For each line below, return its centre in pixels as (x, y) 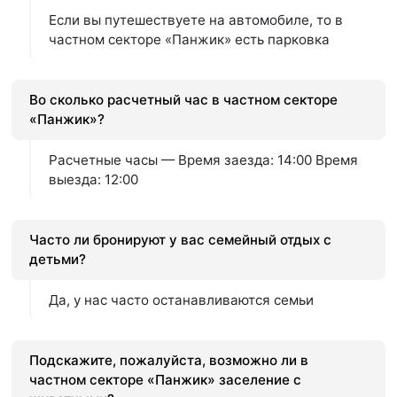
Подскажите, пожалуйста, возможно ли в (169, 361)
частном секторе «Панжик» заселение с (166, 380)
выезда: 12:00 (94, 180)
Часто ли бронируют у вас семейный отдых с (181, 240)
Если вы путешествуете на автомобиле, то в (196, 20)
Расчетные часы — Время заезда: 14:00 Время (204, 160)
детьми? (58, 260)
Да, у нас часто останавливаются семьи (182, 300)
